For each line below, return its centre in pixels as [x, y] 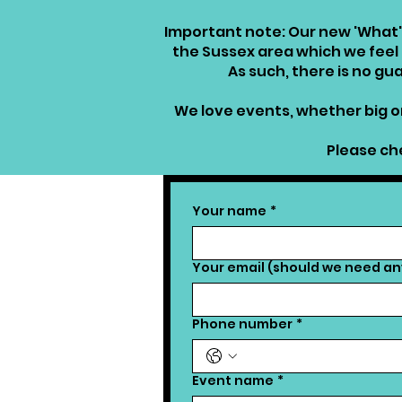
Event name [233, 380]
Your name [229, 211]
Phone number [242, 324]
